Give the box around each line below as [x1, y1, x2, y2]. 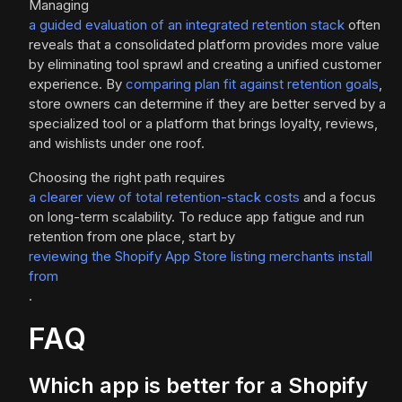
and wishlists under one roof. [29, 135, 205, 153]
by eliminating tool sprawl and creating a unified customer [29, 56, 381, 74]
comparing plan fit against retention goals [126, 75, 379, 93]
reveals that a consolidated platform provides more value [29, 36, 380, 54]
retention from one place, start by [29, 228, 235, 246]
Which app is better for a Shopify [29, 372, 368, 399]
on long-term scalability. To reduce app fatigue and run [29, 208, 364, 226]
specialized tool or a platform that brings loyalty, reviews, [29, 115, 378, 133]
